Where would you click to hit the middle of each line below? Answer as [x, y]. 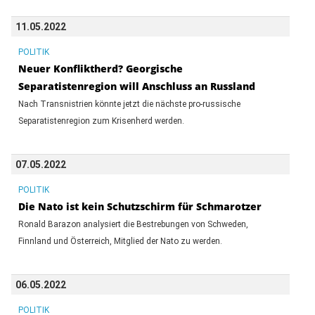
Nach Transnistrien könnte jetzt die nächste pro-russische [129, 104]
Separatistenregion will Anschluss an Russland [136, 86]
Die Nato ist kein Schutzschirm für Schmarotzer [140, 206]
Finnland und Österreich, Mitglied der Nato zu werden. [120, 241]
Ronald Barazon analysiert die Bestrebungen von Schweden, [133, 224]
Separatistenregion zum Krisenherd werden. [101, 121]
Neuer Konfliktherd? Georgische [100, 68]
